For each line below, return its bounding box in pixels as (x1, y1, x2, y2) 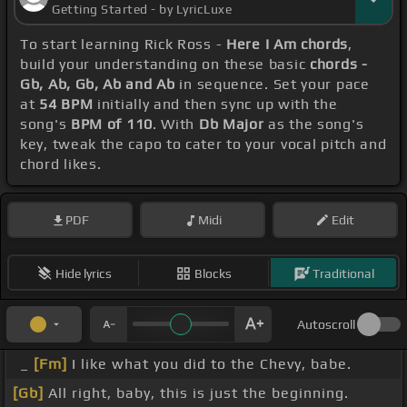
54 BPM (39, 95, 94, 114)
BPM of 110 (70, 115, 153, 134)
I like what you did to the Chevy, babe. (67, 355, 352, 373)
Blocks (194, 265, 232, 281)
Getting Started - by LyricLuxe (52, 2, 232, 17)
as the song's (263, 115, 364, 134)
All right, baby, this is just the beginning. (44, 384, 349, 402)
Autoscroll (297, 317, 355, 333)
